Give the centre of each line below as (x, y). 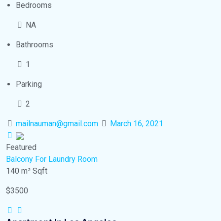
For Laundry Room (66, 159)
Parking (29, 84)
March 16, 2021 (137, 124)
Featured (21, 147)
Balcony (19, 159)
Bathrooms (35, 45)
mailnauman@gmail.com (57, 124)
